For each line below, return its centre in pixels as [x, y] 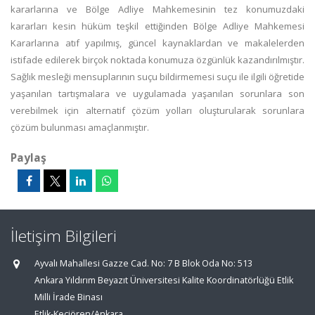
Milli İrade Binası [69, 297]
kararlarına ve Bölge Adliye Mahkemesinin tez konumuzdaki [157, 9]
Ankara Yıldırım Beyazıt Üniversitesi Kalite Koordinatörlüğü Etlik [164, 280]
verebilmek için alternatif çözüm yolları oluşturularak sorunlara [157, 110]
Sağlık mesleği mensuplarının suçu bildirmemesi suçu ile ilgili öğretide [157, 77]
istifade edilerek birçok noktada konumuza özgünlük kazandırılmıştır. [157, 60]
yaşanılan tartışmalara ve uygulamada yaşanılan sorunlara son [157, 94]
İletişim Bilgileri [64, 236]
